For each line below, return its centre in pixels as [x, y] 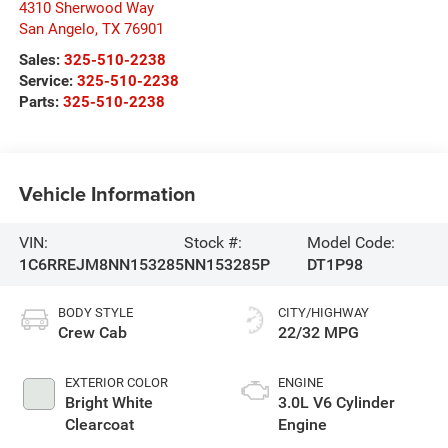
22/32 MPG [318, 333]
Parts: [40, 102]
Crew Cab [92, 333]
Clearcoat [99, 425]
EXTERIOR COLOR [116, 383]
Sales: [41, 60]
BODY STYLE [95, 313]
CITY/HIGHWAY [323, 313]
